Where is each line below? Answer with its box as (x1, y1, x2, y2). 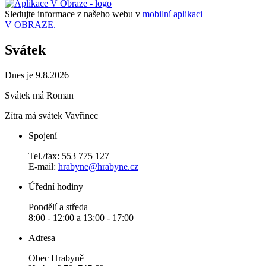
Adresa (28, 232, 55, 243)
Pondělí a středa (28, 201, 88, 212)
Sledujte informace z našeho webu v (5, 8, 142, 19)
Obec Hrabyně (28, 252, 84, 263)
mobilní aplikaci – (142, 8, 210, 19)
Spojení (28, 130, 57, 141)
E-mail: (28, 161, 58, 172)
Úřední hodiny (28, 181, 83, 192)
